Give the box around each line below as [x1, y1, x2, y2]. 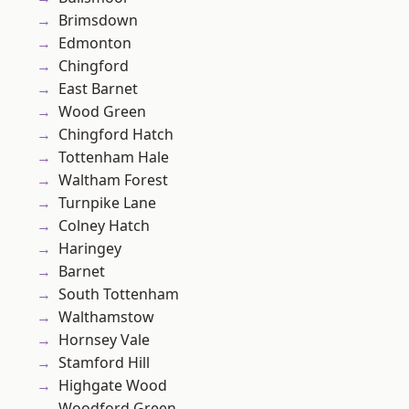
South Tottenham [58, 284, 179, 305]
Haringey [58, 238, 121, 259]
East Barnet [58, 79, 138, 100]
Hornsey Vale [58, 330, 150, 351]
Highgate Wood [58, 375, 167, 396]
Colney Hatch [58, 215, 150, 236]
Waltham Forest [58, 170, 168, 191]
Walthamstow [58, 307, 154, 328]
